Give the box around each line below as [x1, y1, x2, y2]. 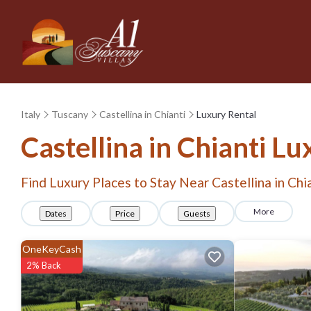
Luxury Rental [196, 108, 256, 120]
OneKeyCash [22, 243, 81, 255]
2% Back [26, 260, 61, 271]
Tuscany [51, 108, 88, 120]
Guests [183, 208, 210, 219]
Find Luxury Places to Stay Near [21, 174, 212, 190]
